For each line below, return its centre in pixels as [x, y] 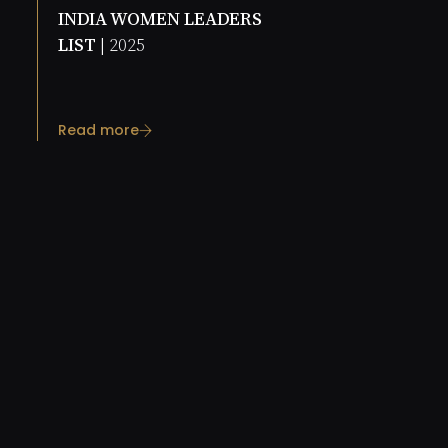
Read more [98, 130]
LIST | [83, 45]
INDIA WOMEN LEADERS [160, 19]
